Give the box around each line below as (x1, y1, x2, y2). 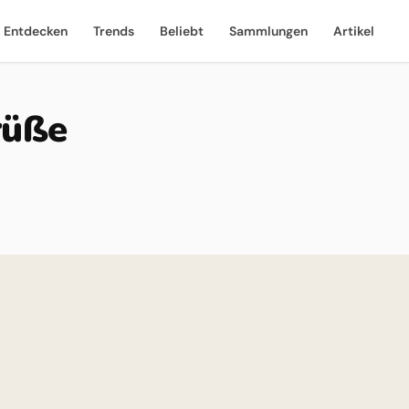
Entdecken (4, 23, 68, 39)
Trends (93, 23, 134, 39)
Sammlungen (229, 23, 308, 39)
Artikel (333, 23, 374, 39)
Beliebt (160, 23, 204, 39)
